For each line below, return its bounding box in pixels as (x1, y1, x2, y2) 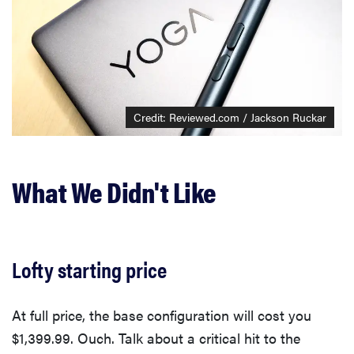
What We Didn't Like (12, 170, 217, 212)
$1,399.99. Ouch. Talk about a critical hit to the (12, 327, 300, 348)
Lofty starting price (12, 252, 167, 284)
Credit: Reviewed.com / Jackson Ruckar (134, 108, 326, 125)
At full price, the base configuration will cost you (12, 304, 311, 325)
